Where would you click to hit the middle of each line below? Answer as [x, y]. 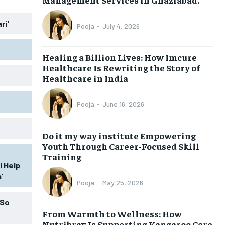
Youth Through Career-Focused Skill [121, 146]
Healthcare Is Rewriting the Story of [121, 67]
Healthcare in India [85, 78]
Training [62, 156]
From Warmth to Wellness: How [112, 213]
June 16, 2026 [123, 104]
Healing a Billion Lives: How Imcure [119, 57]
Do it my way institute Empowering [119, 135]
